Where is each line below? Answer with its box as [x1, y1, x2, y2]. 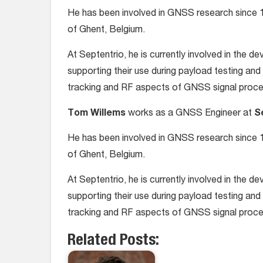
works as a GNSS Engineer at [126, 109, 254, 119]
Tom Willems [68, 109, 126, 119]
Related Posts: [68, 234, 159, 249]
